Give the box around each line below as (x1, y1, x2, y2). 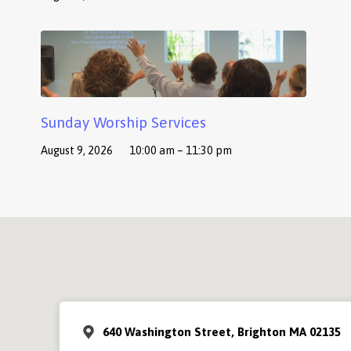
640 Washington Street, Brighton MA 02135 (103, 325, 341, 339)
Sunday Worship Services (41, 113, 207, 131)
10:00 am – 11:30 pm (129, 143, 233, 157)
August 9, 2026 (41, 143, 114, 157)
